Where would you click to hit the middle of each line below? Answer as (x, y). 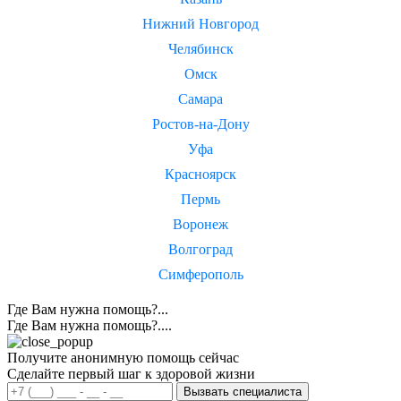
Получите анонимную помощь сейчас (123, 357)
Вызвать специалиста (267, 391)
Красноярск (200, 174)
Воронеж (200, 224)
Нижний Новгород (200, 23)
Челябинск (200, 48)
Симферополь (200, 274)
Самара (200, 98)
